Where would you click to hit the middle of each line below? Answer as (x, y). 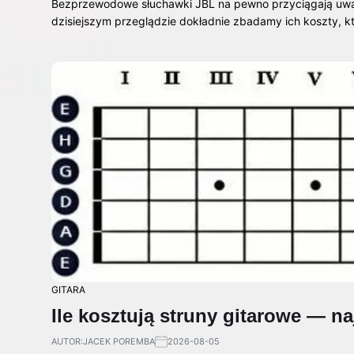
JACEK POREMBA (119, 341)
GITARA (68, 289)
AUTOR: (67, 341)
